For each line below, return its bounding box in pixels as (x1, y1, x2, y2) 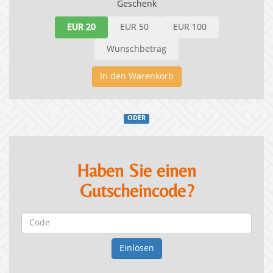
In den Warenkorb (99, 73, 174, 82)
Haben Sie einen (77, 160, 196, 182)
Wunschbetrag (107, 45, 166, 54)
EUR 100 (172, 23, 207, 32)
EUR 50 (119, 23, 149, 32)
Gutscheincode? (79, 180, 194, 202)
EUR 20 (66, 23, 96, 32)
